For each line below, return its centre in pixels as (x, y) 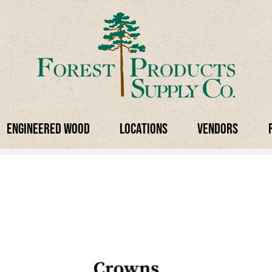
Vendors (218, 128)
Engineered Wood (48, 128)
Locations (143, 128)
